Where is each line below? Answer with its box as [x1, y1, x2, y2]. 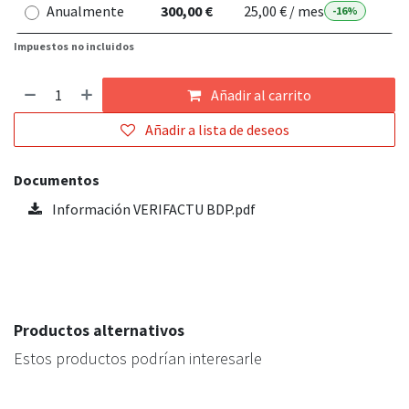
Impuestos [14, 39, 68, 54]
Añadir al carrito [207, 86, 311, 105]
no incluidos [71, 39, 134, 54]
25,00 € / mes [244, 2, 324, 21]
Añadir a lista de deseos [144, 121, 289, 140]
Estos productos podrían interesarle [14, 348, 262, 370]
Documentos [14, 171, 100, 190]
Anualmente [47, 2, 124, 21]
